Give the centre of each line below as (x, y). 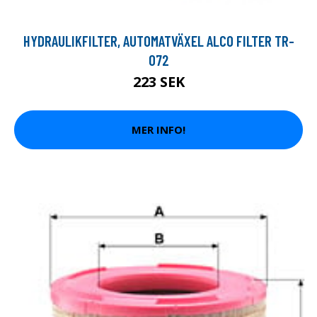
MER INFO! (158, 130)
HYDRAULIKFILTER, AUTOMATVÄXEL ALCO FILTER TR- (158, 40)
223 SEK (158, 81)
